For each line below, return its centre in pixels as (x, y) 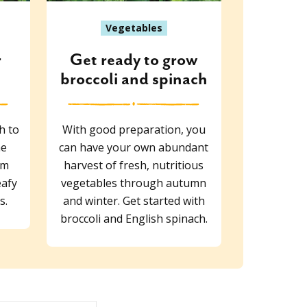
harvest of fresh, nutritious (134, 165)
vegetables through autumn (134, 183)
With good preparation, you (134, 129)
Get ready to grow (134, 60)
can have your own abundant (134, 147)
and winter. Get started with (134, 200)
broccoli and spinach (134, 79)
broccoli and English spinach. (134, 218)
